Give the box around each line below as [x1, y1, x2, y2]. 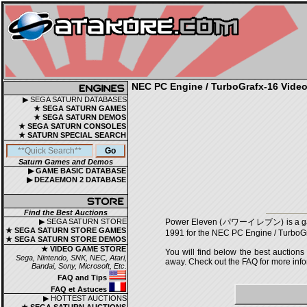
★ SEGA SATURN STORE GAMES [5, 226, 126, 234]
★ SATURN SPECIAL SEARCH [19, 131, 126, 139]
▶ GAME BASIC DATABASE [28, 167, 126, 175]
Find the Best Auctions [24, 208, 108, 217]
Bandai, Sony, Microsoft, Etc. [32, 262, 127, 270]
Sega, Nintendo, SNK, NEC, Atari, [16, 254, 127, 262]
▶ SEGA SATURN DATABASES [23, 95, 127, 103]
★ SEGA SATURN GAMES [34, 104, 126, 112]
